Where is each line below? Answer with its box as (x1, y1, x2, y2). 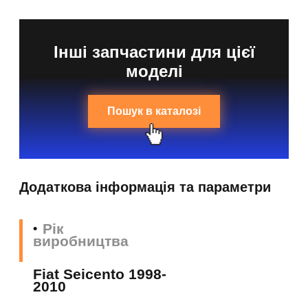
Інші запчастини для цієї (53, 43, 255, 62)
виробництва (33, 233, 129, 250)
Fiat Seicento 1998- (33, 266, 166, 283)
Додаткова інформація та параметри (19, 179, 271, 195)
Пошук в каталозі (107, 105, 201, 118)
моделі (125, 62, 183, 81)
